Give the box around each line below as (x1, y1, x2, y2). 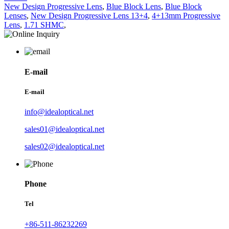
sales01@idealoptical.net (25, 125, 104, 134)
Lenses (4, 11, 27, 20)
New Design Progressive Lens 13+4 (31, 11, 148, 20)
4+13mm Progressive (152, 11, 220, 20)
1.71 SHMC (24, 20, 64, 30)
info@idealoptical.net (25, 107, 94, 117)
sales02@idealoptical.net (25, 142, 104, 151)
